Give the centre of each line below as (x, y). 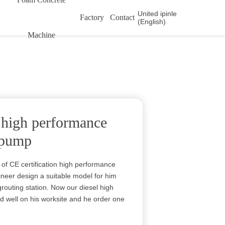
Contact (123, 17)
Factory (92, 17)
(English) (152, 22)
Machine (41, 35)
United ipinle (157, 14)
